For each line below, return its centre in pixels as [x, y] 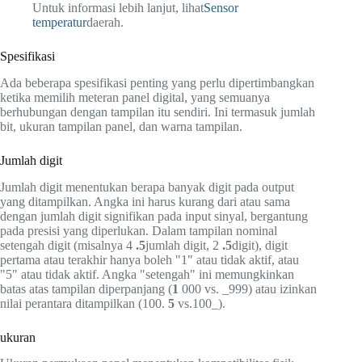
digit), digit [260, 245]
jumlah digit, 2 [184, 245]
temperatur [59, 22]
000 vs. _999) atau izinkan [248, 288]
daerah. [105, 22]
